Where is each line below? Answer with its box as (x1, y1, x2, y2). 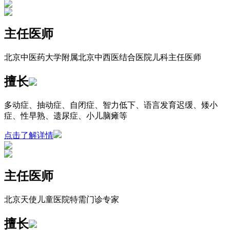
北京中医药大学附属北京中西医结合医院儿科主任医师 (4, 53, 201, 62)
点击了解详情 (4, 131, 53, 140)
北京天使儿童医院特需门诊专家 (4, 195, 119, 204)
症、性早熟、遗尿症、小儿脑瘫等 (4, 111, 127, 121)
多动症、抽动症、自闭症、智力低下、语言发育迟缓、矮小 (4, 101, 218, 110)
